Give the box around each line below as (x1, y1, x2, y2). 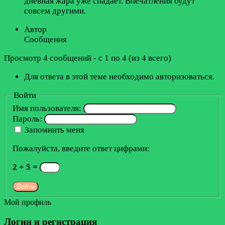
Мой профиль (4, 198, 51, 207)
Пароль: (12, 114, 44, 124)
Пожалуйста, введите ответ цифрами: (12, 143, 150, 153)
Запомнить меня (24, 125, 84, 135)
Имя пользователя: (12, 103, 83, 113)
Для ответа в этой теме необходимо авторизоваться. (24, 71, 214, 81)
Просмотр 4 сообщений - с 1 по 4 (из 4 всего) (4, 53, 171, 63)
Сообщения (24, 34, 67, 44)
